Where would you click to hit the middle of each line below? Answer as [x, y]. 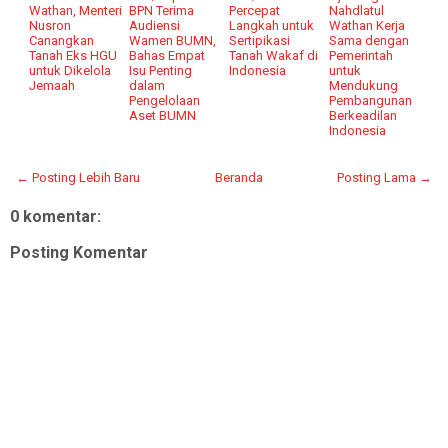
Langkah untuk [272, 25]
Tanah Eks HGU [73, 55]
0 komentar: [55, 216]
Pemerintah [361, 55]
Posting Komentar [79, 252]
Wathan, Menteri [76, 10]
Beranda [238, 177]
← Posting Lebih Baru [78, 177]
